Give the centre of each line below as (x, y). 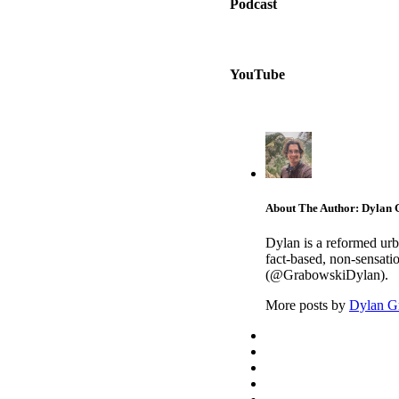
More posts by (307, 305)
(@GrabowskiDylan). (327, 275)
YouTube (257, 74)
